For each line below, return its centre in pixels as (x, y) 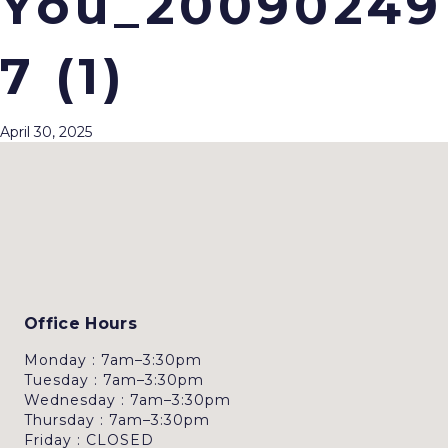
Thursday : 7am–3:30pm (117, 420)
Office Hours (80, 323)
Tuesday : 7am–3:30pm (114, 380)
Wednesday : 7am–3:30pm (127, 400)
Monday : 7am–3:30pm (113, 360)
